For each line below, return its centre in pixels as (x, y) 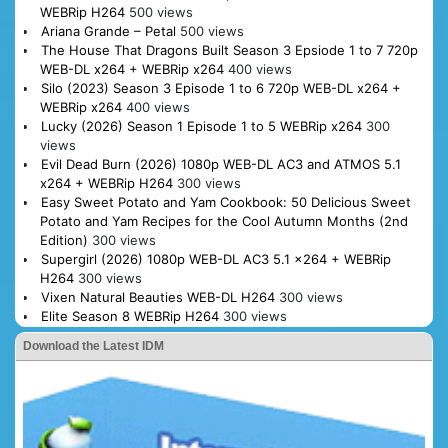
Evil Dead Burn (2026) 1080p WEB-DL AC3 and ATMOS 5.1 (220, 163)
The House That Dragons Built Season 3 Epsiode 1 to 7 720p (229, 49)
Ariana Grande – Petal (108, 30)
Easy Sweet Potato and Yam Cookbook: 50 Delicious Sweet (225, 201)
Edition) (63, 239)
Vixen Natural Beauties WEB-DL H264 (157, 296)
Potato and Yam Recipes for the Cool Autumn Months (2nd (223, 220)
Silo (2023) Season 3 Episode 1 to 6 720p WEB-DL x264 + (220, 87)
